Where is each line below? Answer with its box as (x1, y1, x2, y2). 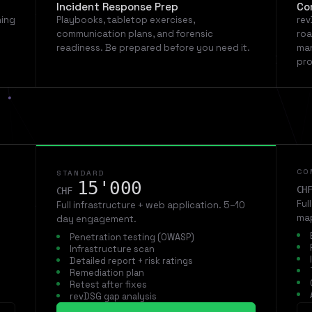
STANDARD (56, 169, 105, 178)
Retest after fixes (69, 278, 147, 290)
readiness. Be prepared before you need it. (56, 42, 250, 54)
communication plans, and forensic (56, 28, 213, 40)
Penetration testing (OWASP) (69, 231, 194, 243)
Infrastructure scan (69, 242, 155, 255)
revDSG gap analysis (69, 290, 157, 302)
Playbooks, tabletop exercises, (56, 14, 195, 26)
